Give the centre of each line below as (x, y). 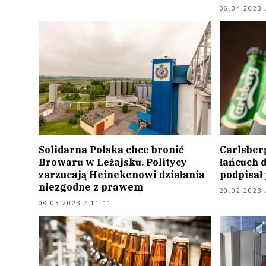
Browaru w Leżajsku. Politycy (113, 162)
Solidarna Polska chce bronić (111, 149)
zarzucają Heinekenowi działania (121, 174)
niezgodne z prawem (91, 187)
